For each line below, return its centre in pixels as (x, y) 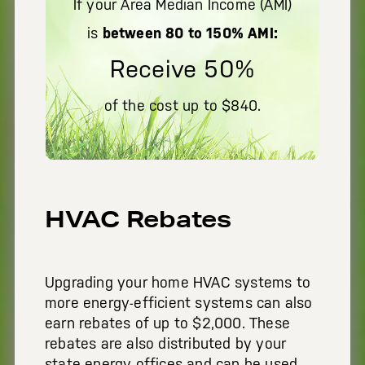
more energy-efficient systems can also (179, 303)
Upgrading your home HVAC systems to (178, 282)
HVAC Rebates (138, 219)
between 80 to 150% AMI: (190, 33)
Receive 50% (182, 69)
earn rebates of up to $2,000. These (167, 323)
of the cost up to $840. (182, 106)
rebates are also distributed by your (166, 343)
